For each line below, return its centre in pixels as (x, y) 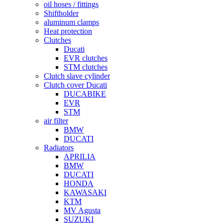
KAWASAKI (85, 192)
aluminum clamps (71, 22)
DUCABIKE (85, 94)
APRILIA (80, 157)
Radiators (59, 148)
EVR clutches (86, 58)
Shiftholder (61, 13)
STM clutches (86, 67)
